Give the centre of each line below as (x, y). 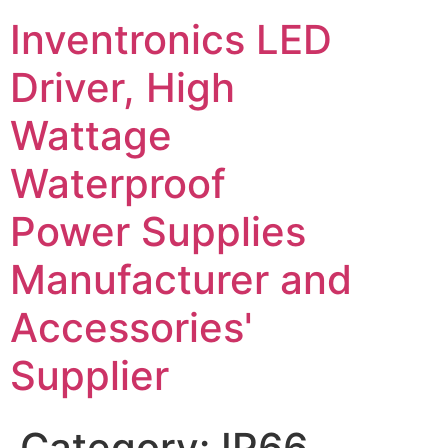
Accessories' (131, 327)
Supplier (89, 375)
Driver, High (122, 87)
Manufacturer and (181, 279)
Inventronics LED (171, 39)
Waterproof (118, 183)
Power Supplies (158, 231)
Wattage (91, 135)
